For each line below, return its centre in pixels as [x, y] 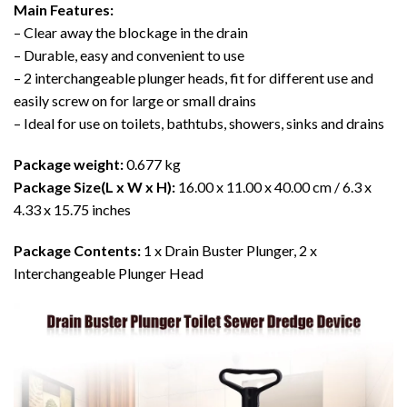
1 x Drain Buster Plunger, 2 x [229, 250]
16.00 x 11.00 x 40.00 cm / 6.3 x [273, 186]
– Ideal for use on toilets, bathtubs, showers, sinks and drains [199, 123]
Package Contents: [77, 250]
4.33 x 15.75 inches [72, 209]
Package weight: [69, 164]
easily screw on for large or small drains [135, 100]
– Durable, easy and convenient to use [129, 55]
